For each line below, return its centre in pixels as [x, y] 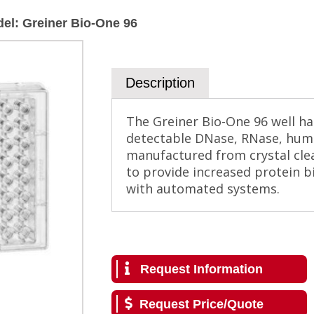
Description [160, 83]
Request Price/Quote [201, 304]
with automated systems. [203, 189]
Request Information [202, 269]
